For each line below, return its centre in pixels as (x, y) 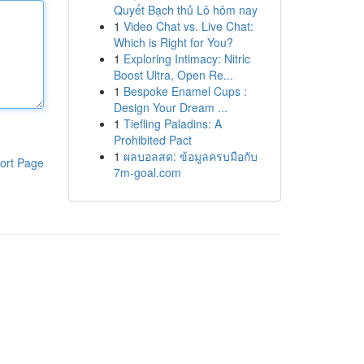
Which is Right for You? (173, 42)
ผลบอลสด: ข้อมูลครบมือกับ (190, 156)
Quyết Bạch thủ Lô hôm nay (185, 10)
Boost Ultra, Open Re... (173, 75)
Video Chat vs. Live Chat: (188, 26)
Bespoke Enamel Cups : (185, 91)
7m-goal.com (147, 172)
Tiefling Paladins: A (172, 123)
